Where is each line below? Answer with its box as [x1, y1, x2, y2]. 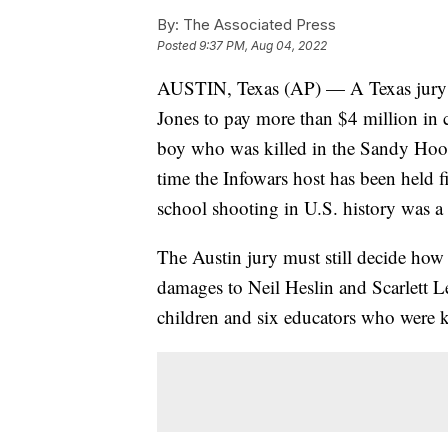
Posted [157, 38, 199, 54]
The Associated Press [179, 15, 336, 35]
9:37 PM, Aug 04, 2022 [199, 38, 327, 54]
